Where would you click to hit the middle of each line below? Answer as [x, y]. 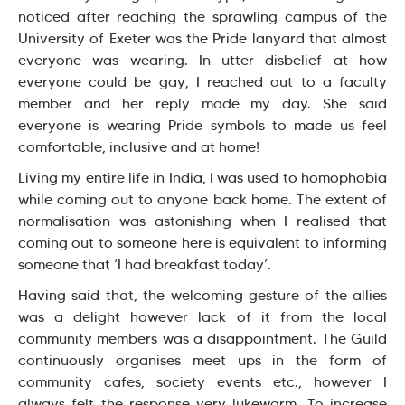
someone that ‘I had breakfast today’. [145, 264]
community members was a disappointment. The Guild [202, 338]
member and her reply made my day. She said [202, 103]
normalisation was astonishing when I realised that [202, 221]
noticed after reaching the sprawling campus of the [202, 16]
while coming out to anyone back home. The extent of [202, 199]
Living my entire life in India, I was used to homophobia [202, 177]
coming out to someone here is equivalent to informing [202, 242]
